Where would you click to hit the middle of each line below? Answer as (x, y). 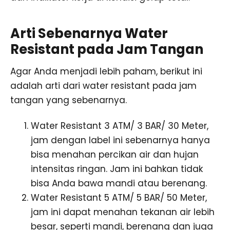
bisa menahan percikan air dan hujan (115, 154)
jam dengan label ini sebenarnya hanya (120, 140)
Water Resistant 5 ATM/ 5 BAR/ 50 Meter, (119, 197)
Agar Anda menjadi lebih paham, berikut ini (106, 71)
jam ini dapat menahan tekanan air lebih (123, 212)
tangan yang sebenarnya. (69, 100)
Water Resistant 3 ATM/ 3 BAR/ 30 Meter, (120, 126)
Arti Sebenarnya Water (89, 33)
